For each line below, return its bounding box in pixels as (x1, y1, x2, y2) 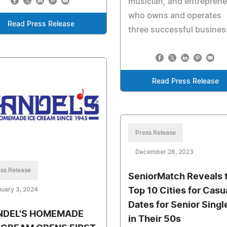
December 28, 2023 (135, 148, 194, 155)
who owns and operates (128, 11, 221, 20)
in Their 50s (128, 214, 181, 224)
